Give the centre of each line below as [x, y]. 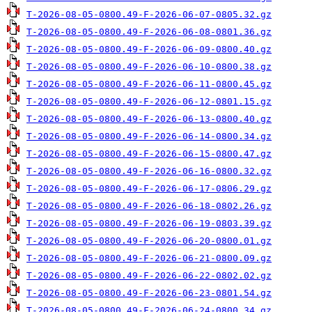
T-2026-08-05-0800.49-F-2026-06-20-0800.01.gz [149, 241]
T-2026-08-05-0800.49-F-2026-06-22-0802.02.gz [149, 275]
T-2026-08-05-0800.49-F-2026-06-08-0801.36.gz [149, 32]
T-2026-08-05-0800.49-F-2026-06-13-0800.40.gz [149, 119]
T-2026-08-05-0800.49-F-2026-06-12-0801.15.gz [149, 101]
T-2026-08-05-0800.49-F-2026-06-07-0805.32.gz [149, 14]
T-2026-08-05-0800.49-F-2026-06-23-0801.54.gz [149, 293]
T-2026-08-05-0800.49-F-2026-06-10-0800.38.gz [149, 67]
